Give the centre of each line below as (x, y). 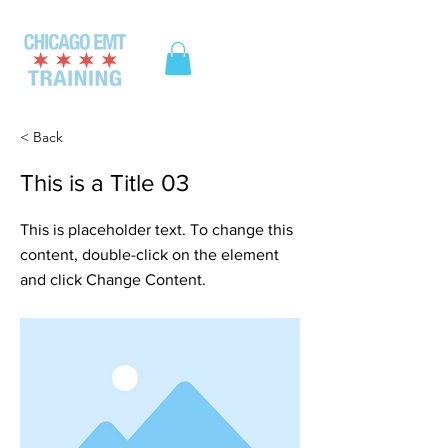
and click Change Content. (113, 280)
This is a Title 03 (104, 183)
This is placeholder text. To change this (156, 230)
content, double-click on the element (149, 255)
